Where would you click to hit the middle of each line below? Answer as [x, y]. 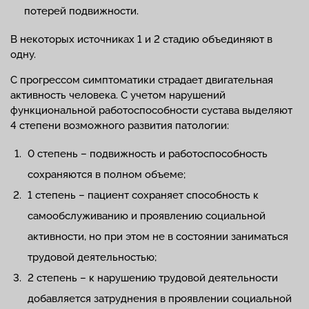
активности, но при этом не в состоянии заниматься [158, 237]
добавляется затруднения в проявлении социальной [160, 299]
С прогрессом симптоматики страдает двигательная [142, 80]
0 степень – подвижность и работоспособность [148, 154]
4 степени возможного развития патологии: [120, 126]
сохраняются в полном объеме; [107, 175]
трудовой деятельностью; [92, 258]
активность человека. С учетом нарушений [118, 96]
